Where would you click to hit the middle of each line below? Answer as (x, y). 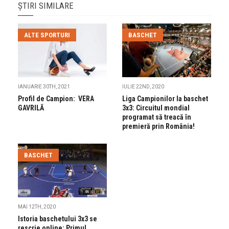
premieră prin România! (158, 126)
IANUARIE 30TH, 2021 (44, 86)
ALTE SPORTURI (47, 35)
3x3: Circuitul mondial (156, 108)
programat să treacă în (157, 117)
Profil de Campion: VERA (56, 98)
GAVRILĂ (31, 108)
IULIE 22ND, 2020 (143, 86)
